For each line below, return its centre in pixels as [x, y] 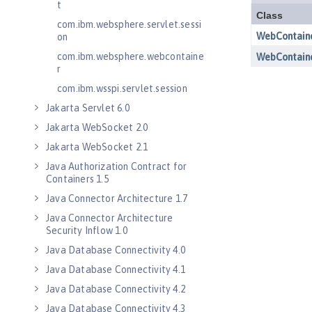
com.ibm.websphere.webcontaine [131, 56]
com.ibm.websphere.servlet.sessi [130, 24]
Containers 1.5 [77, 179]
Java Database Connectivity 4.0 [116, 250]
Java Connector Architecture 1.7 [117, 198]
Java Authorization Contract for [117, 166]
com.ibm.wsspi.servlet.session [122, 88]
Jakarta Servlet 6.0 [88, 108]
